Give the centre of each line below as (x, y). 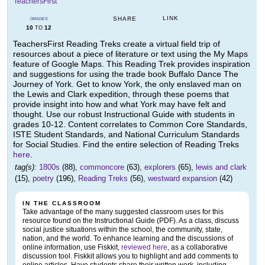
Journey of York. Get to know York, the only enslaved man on (127, 84)
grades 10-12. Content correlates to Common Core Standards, (130, 124)
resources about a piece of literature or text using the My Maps (130, 54)
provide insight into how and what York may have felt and (119, 104)
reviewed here (144, 247)
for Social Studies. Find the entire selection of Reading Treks (126, 144)
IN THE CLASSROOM (62, 203)
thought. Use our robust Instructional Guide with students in (124, 114)
